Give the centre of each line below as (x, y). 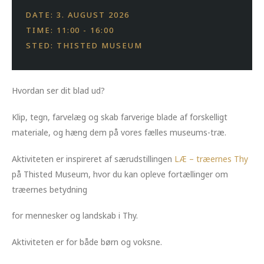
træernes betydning (49, 189)
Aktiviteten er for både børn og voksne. (87, 242)
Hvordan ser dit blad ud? (58, 91)
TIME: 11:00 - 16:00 (70, 30)
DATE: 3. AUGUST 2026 (78, 15)
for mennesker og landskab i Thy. (75, 216)
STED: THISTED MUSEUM (84, 46)
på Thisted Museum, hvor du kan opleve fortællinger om (120, 174)
